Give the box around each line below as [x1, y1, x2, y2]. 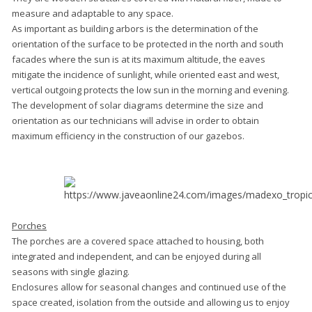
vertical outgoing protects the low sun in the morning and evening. [12, 83, 289, 96]
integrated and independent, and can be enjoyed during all [12, 249, 261, 263]
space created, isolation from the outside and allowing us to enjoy [12, 295, 290, 309]
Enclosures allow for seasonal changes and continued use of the [12, 280, 286, 293]
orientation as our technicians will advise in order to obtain [12, 114, 259, 127]
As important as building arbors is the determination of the [12, 22, 258, 35]
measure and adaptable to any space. [12, 6, 173, 19]
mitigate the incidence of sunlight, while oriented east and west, [12, 68, 279, 81]
